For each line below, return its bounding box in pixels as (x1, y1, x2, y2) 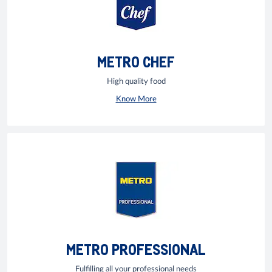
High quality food (106, 78, 166, 86)
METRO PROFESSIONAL (66, 239, 206, 259)
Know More (115, 95, 157, 104)
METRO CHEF (97, 52, 175, 71)
